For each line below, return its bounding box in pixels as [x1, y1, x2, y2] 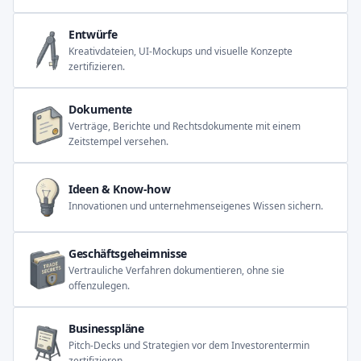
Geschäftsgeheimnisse [68, 246, 187, 262]
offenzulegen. [68, 279, 130, 293]
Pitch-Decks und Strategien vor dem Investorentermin [68, 338, 309, 353]
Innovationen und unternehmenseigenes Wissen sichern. [68, 199, 323, 214]
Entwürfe [68, 27, 118, 43]
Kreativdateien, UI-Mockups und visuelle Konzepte [68, 44, 293, 59]
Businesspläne [68, 321, 144, 337]
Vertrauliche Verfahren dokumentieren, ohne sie [68, 263, 284, 278]
